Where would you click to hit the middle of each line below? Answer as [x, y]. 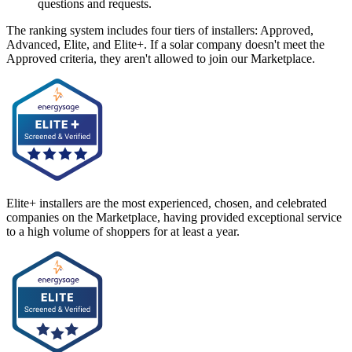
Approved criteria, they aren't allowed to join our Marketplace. [161, 58]
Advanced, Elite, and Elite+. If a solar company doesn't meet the [165, 44]
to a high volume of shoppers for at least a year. [123, 231]
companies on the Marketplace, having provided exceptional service [174, 217]
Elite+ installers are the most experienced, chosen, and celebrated [167, 203]
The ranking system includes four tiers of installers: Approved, [160, 30]
